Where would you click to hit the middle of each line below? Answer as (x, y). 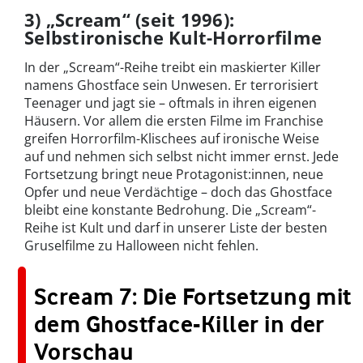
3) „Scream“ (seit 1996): (130, 20)
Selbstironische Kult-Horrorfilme (173, 38)
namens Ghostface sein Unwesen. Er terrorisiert (171, 85)
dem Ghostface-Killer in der (179, 325)
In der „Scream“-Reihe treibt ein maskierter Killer (173, 68)
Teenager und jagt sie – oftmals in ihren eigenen (171, 103)
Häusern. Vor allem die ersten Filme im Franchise (174, 121)
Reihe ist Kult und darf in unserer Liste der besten (176, 228)
